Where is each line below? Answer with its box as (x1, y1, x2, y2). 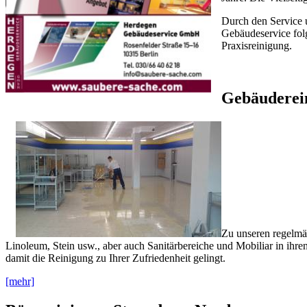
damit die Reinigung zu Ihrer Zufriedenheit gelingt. (5, 251, 225, 264)
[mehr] (5, 275, 34, 287)
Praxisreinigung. (221, 39, 292, 51)
